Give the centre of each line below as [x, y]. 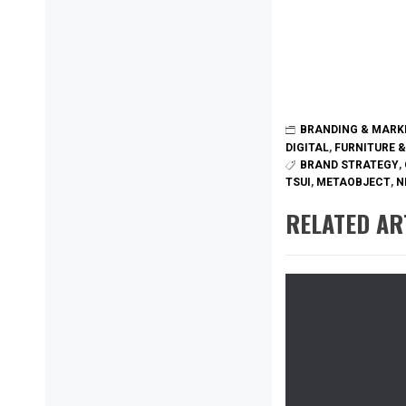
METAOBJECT [353, 182]
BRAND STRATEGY [349, 164]
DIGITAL [307, 147]
